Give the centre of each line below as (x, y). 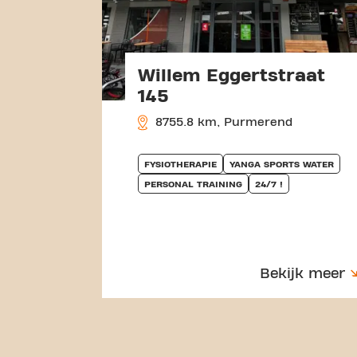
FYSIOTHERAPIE (180, 164)
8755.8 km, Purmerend (222, 122)
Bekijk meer (302, 273)
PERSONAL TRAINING (193, 184)
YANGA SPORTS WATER (282, 164)
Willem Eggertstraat (231, 75)
